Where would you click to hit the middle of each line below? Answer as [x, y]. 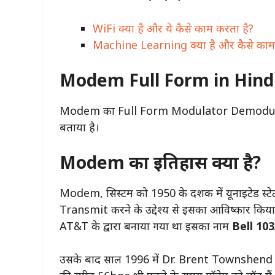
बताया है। [81, 127]
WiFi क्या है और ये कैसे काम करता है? [173, 28]
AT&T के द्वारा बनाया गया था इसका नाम [146, 226]
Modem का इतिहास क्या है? [160, 162]
